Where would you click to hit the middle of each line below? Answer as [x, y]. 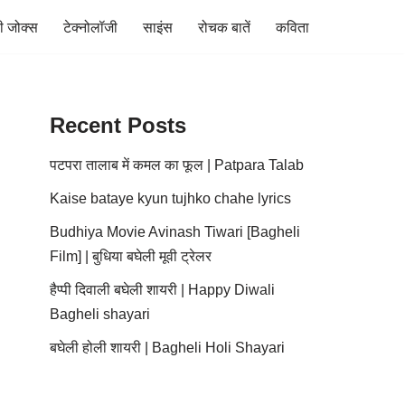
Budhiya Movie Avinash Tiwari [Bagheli [175, 232]
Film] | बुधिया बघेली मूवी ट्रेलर [131, 257]
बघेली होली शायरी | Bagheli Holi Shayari [167, 348]
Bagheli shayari [100, 315]
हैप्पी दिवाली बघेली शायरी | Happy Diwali [162, 290]
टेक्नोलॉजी [90, 27]
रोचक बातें [224, 27]
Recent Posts [118, 126]
